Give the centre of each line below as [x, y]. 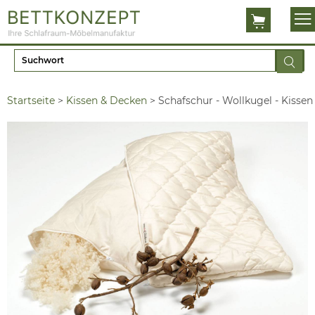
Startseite [31, 100]
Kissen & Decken [107, 100]
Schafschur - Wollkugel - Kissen [236, 100]
